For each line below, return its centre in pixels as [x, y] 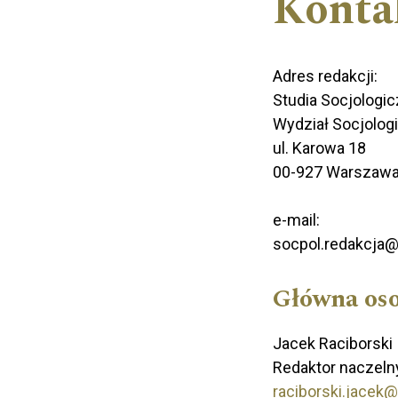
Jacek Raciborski [333, 343]
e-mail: [296, 219]
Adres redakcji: [325, 76]
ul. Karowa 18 [319, 147]
